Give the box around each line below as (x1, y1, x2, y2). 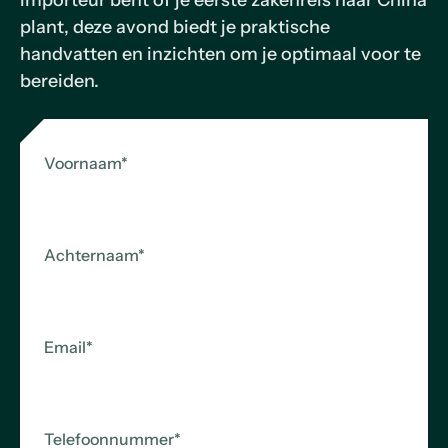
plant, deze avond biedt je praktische (20, 16, 330, 38)
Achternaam (44, 245, 138, 265)
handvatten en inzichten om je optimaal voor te (20, 43, 421, 65)
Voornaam (44, 153, 121, 173)
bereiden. (20, 70, 99, 92)
